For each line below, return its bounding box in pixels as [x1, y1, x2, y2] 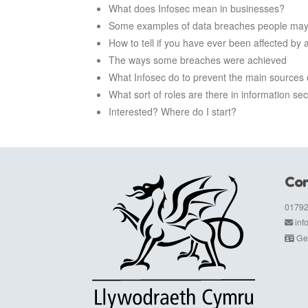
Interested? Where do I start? [108, 104, 236, 119]
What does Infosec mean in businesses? [108, 1, 285, 16]
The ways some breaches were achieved [108, 53, 287, 67]
